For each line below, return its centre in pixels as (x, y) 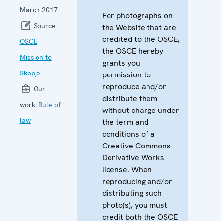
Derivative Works (133, 157)
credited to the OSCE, (141, 39)
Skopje (30, 73)
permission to (126, 74)
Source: (44, 25)
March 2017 (38, 10)
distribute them (129, 98)
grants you (121, 63)
